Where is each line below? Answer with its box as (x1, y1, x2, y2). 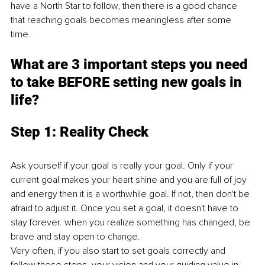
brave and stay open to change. (11, 230, 143, 243)
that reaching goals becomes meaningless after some (11, 14, 234, 26)
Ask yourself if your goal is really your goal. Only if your (11, 159, 235, 172)
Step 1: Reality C (11, 123, 118, 140)
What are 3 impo (11, 56, 116, 73)
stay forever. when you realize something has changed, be (11, 216, 253, 228)
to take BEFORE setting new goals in (11, 73, 245, 91)
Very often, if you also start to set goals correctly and (11, 244, 228, 257)
